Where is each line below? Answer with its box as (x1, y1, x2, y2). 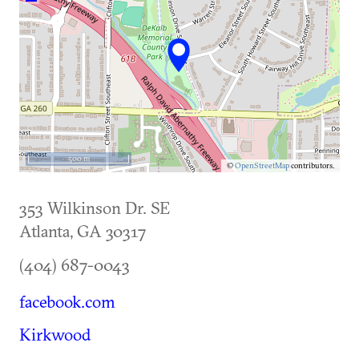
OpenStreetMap (235, 160, 289, 171)
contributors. (289, 160, 334, 171)
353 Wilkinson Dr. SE (19, 197, 170, 218)
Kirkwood (19, 324, 91, 345)
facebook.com (19, 291, 115, 312)
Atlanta (19, 220, 70, 241)
